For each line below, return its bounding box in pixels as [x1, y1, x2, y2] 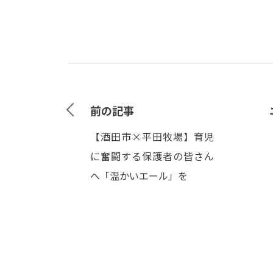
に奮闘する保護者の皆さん [90, 149, 214, 163]
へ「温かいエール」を [90, 168, 188, 183]
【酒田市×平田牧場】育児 [90, 129, 214, 144]
